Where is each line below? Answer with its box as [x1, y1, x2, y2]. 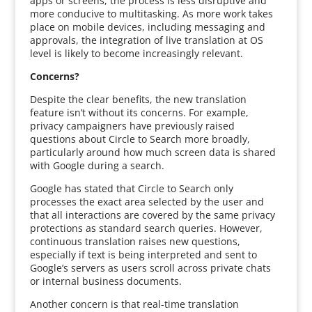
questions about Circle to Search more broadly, [29, 132, 250, 146]
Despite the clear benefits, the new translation [29, 93, 247, 106]
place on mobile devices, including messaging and [29, 20, 265, 33]
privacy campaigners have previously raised [29, 119, 235, 132]
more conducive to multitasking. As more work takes [29, 7, 273, 20]
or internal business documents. [29, 274, 182, 288]
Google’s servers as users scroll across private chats [29, 261, 271, 274]
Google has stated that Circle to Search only [29, 182, 233, 195]
